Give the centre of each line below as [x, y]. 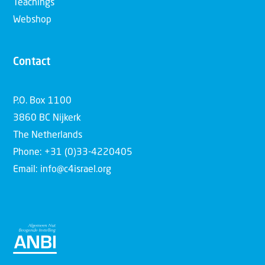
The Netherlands [48, 135]
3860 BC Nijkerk [47, 118]
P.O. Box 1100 [42, 101]
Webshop [32, 20]
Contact [32, 62]
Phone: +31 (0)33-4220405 [73, 152]
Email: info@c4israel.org [62, 169]
